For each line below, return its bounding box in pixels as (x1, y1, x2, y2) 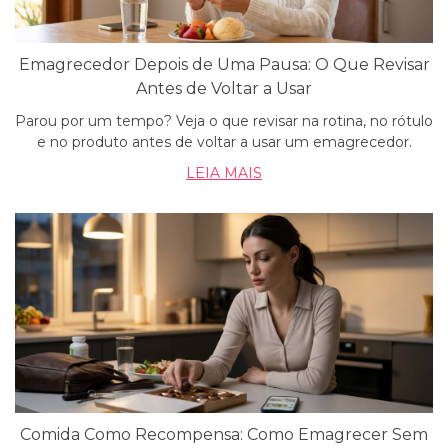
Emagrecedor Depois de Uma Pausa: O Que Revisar (18, 55, 430, 74)
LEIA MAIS (186, 164, 262, 182)
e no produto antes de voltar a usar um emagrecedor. (36, 133, 412, 151)
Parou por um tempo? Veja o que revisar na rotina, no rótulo (15, 112, 433, 130)
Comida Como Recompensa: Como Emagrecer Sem (20, 425, 428, 444)
